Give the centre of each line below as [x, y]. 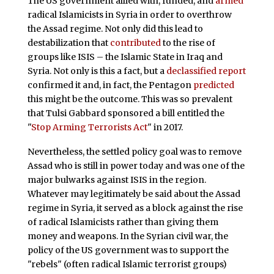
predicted [213, 85]
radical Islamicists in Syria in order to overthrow [129, 15]
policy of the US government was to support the [128, 250]
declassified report [206, 71]
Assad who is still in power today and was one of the [136, 165]
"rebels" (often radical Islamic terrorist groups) [127, 264]
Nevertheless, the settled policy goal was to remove [134, 151]
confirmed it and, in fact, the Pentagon [110, 85]
